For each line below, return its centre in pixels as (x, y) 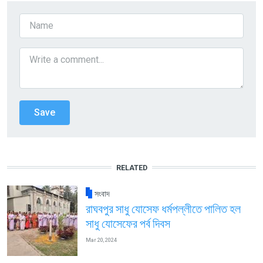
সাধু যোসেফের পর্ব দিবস (128, 224)
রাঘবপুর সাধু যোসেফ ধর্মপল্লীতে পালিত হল (163, 210)
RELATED (131, 167)
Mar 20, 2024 (101, 240)
